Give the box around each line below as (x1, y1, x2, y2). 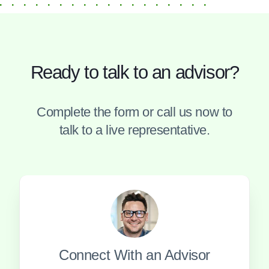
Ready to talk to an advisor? (30, 61, 239, 83)
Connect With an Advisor (58, 246, 210, 263)
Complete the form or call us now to (37, 104, 232, 119)
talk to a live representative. (59, 122, 210, 138)
